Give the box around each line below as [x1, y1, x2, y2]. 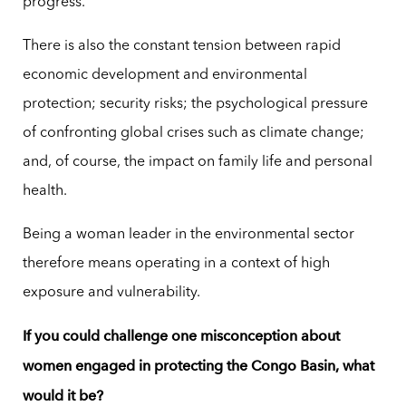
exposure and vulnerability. [22, 285, 200, 301]
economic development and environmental [22, 68, 307, 83]
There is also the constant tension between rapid [22, 39, 341, 54]
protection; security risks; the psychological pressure [22, 97, 368, 112]
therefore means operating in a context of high [22, 256, 330, 272]
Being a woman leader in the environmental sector [22, 227, 354, 243]
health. [22, 184, 67, 199]
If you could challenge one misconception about [22, 327, 340, 345]
